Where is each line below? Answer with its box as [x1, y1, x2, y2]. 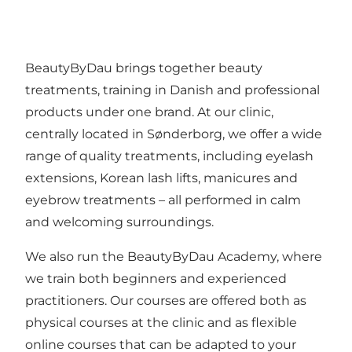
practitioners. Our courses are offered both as [25, 293, 306, 309]
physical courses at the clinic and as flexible [25, 315, 297, 331]
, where [277, 249, 322, 265]
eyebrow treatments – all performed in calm [25, 192, 301, 208]
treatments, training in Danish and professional [25, 82, 320, 98]
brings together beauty [112, 60, 262, 76]
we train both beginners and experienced [25, 271, 287, 287]
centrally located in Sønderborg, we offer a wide [25, 126, 322, 142]
